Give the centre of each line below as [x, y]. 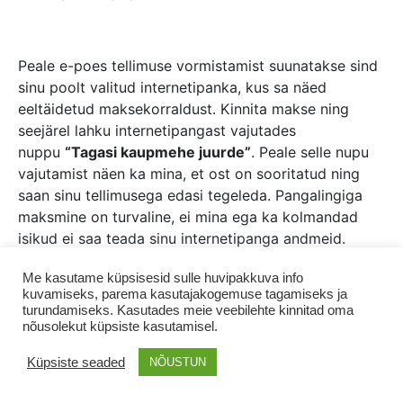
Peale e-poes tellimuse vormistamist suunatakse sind [198, 66]
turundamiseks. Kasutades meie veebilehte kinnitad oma [188, 310]
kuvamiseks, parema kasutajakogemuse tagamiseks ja [185, 294]
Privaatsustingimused [219, 340]
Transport [132, 319]
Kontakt [330, 340]
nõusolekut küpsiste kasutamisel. [120, 327]
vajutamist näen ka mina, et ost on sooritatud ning [189, 174]
